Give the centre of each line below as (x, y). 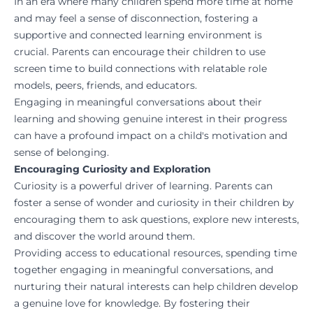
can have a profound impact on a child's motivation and (151, 136)
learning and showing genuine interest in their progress (151, 119)
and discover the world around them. (104, 236)
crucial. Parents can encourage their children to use (140, 52)
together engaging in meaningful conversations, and (144, 270)
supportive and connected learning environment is (138, 35)
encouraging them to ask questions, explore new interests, (156, 220)
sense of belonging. (63, 153)
